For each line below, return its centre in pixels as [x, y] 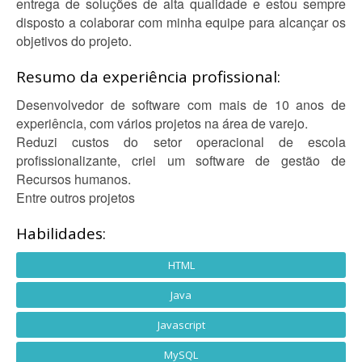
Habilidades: [61, 234]
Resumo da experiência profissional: [148, 77]
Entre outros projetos [76, 198]
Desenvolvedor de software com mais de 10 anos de [181, 105]
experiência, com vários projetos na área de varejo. [162, 123]
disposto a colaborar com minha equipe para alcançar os [181, 22]
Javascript [181, 325]
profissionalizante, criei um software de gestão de [181, 160]
